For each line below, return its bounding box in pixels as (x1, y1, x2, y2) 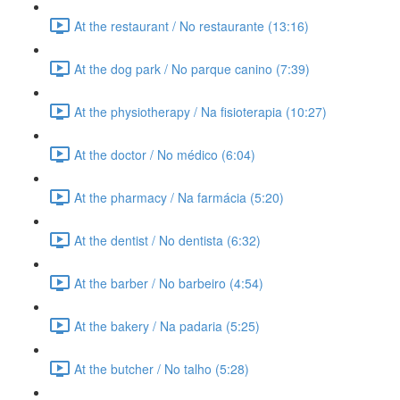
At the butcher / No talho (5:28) (74, 359, 249, 378)
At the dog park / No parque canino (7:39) (74, 59, 310, 78)
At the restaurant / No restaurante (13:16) (74, 16, 309, 35)
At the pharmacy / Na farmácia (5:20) (74, 187, 284, 206)
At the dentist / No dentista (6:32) (74, 230, 261, 249)
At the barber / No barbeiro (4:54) (74, 273, 263, 292)
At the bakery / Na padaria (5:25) (74, 316, 260, 335)
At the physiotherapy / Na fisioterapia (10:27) (74, 102, 327, 121)
